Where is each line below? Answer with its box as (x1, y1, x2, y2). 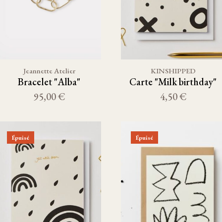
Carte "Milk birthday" (129, 75, 217, 88)
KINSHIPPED (150, 66, 196, 75)
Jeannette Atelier (23, 66, 75, 75)
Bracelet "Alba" (18, 75, 80, 88)
